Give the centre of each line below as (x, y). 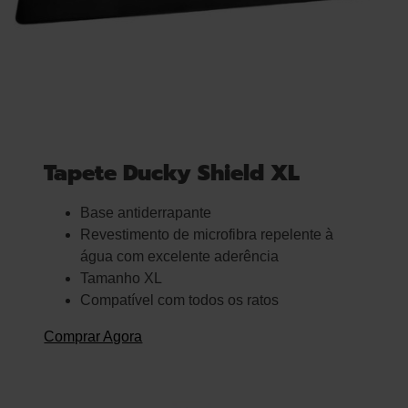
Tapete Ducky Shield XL (172, 173)
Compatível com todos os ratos (180, 300)
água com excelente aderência (180, 256)
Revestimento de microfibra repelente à (207, 235)
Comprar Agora (93, 337)
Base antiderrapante (146, 213)
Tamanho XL (122, 278)
